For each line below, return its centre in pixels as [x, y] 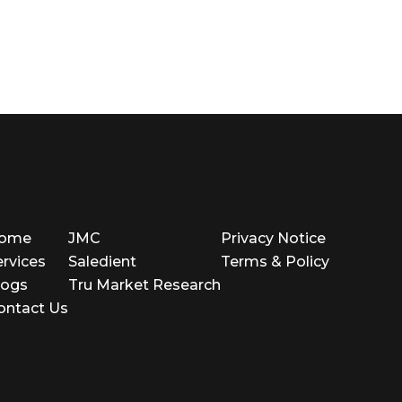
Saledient [103, 262]
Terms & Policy [275, 262]
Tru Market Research [145, 285]
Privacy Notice [274, 238]
